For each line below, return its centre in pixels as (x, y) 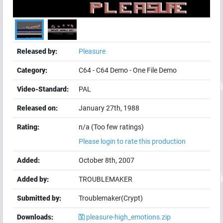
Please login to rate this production (132, 142)
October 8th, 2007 (107, 161)
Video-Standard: (43, 89)
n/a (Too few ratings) (111, 127)
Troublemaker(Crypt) (111, 198)
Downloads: (35, 217)
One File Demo (155, 70)
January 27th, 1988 (109, 108)
